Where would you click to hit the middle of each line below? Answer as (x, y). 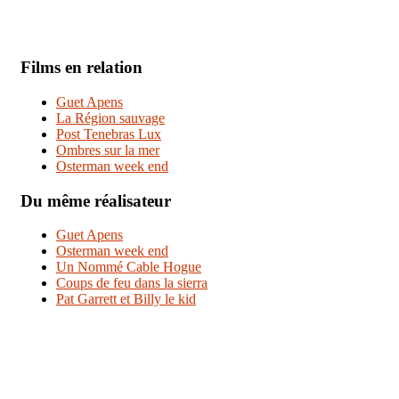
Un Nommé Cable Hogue (129, 267)
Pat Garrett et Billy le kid (126, 299)
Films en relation (81, 68)
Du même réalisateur (96, 200)
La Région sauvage (110, 118)
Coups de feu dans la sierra (132, 283)
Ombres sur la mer (108, 150)
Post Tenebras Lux (109, 134)
